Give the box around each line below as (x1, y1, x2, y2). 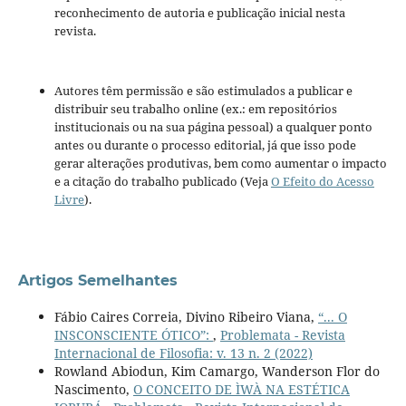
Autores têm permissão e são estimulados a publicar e (53, 82, 353, 100)
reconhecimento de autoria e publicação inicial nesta (53, 5, 345, 22)
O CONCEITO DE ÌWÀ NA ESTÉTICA (132, 381, 350, 399)
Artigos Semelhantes (17, 272, 178, 290)
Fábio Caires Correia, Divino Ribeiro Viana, (53, 308, 318, 326)
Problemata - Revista (219, 326, 345, 344)
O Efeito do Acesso (270, 173, 374, 190)
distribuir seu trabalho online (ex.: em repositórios (53, 101, 337, 118)
